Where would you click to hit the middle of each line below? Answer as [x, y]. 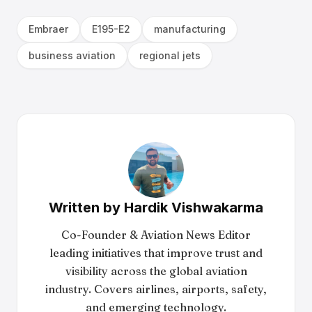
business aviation [72, 55]
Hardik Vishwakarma [194, 208]
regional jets [170, 55]
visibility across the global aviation [156, 271]
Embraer [48, 29]
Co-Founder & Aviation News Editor [156, 235]
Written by [86, 208]
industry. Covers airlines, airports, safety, [156, 289]
